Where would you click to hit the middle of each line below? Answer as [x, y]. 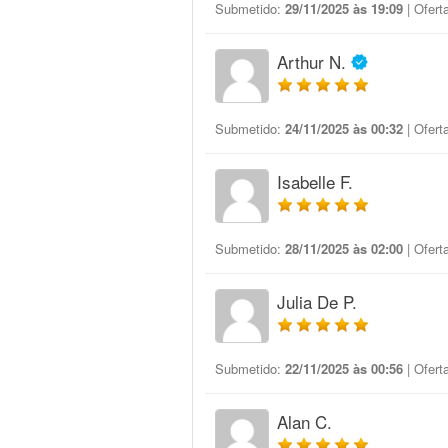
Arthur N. [311, 61]
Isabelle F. [315, 181]
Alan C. [304, 421]
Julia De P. [317, 301]
